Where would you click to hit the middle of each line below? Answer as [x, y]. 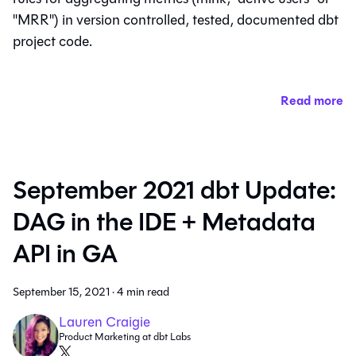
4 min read [143, 292]
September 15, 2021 [61, 292]
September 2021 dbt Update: [174, 191]
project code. [52, 42]
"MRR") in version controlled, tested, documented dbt [176, 20]
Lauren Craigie [104, 321]
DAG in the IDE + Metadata [164, 222]
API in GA [65, 254]
